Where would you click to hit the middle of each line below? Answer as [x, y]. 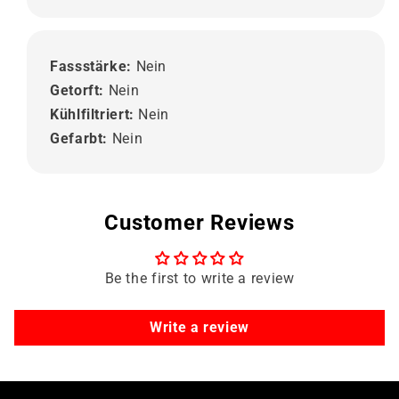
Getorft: [79, 90]
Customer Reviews [199, 222]
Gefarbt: [81, 138]
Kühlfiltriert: [94, 114]
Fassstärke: [93, 66]
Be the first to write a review [199, 278]
